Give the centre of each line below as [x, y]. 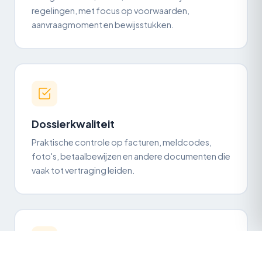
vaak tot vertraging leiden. [83, 170]
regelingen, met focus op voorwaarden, [111, 11]
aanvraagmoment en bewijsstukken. [103, 25]
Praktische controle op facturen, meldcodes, [122, 142]
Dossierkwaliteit [73, 124]
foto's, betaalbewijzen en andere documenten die [131, 156]
